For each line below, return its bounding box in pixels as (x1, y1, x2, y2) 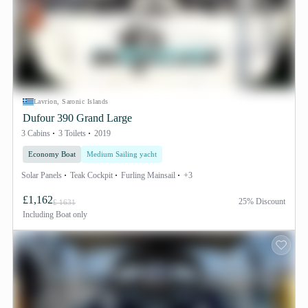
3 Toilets (58, 129, 86, 138)
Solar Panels (21, 170, 62, 180)
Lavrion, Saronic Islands (34, 98, 109, 105)
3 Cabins (21, 129, 50, 138)
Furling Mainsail (121, 170, 175, 180)
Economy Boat (28, 150, 76, 158)
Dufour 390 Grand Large (23, 112, 132, 124)
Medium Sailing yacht (87, 150, 157, 158)
